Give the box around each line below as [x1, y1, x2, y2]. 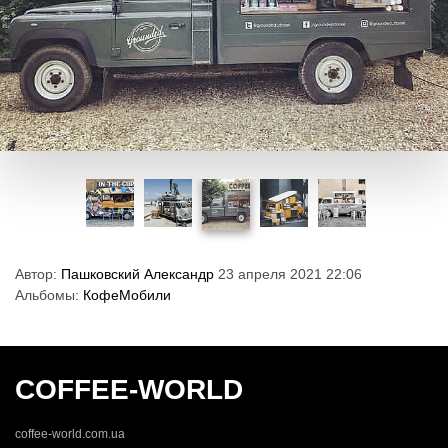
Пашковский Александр [61, 266, 214, 283]
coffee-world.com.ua [15, 427, 125, 442]
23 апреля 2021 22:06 [214, 266, 362, 283]
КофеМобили [83, 287, 171, 304]
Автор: [15, 266, 61, 283]
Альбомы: [15, 287, 83, 304]
